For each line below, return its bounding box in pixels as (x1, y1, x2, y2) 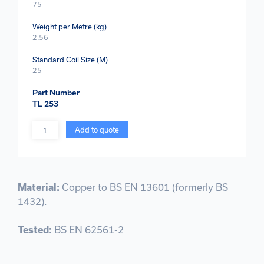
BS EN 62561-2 (54, 223, 124, 235)
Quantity (32, 121, 61, 130)
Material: (18, 181, 62, 193)
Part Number (32, 87, 80, 97)
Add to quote (74, 125, 119, 134)
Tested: (18, 223, 54, 235)
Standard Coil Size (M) (32, 55, 108, 64)
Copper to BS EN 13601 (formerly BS (62, 181, 228, 193)
